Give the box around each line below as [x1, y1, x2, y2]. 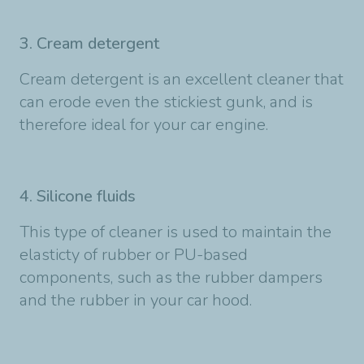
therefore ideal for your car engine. [19, 113, 268, 136]
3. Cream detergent [19, 32, 159, 54]
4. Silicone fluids [19, 184, 136, 207]
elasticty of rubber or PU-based [19, 243, 248, 266]
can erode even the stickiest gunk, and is [19, 90, 313, 113]
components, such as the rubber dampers [19, 266, 323, 288]
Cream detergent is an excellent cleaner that [19, 67, 344, 90]
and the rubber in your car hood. [19, 288, 252, 311]
